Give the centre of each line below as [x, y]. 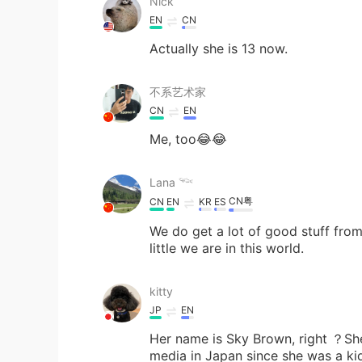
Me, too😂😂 [188, 139]
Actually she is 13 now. [219, 48]
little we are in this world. [227, 248]
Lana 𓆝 [171, 182]
